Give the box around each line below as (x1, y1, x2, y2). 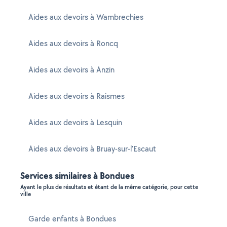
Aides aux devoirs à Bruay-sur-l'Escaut (28, 143, 156, 154)
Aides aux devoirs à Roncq (28, 38, 118, 49)
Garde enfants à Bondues (28, 213, 116, 224)
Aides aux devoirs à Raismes (28, 91, 125, 101)
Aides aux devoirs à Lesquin (28, 117, 122, 128)
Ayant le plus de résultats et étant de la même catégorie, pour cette (20, 183, 198, 191)
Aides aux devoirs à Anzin (28, 64, 115, 75)
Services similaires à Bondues (20, 169, 134, 182)
